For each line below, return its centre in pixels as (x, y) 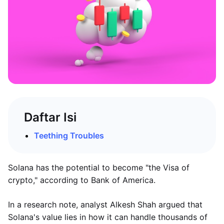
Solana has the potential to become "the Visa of (99, 167)
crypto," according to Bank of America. (82, 180)
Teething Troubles (69, 135)
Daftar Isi (50, 117)
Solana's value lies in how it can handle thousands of (108, 217)
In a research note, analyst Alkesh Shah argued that (105, 204)
